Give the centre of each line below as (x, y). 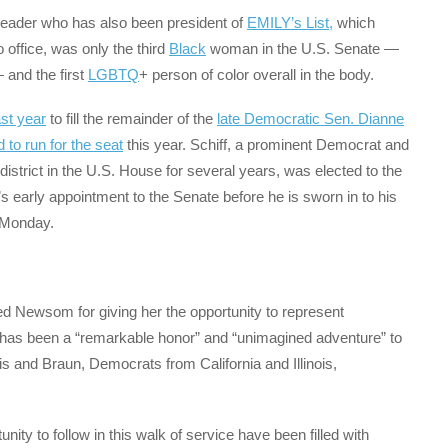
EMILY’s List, (290, 22)
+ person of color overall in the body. (256, 74)
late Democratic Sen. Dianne (310, 118)
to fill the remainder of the (131, 118)
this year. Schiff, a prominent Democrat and (266, 144)
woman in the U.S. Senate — (302, 48)
